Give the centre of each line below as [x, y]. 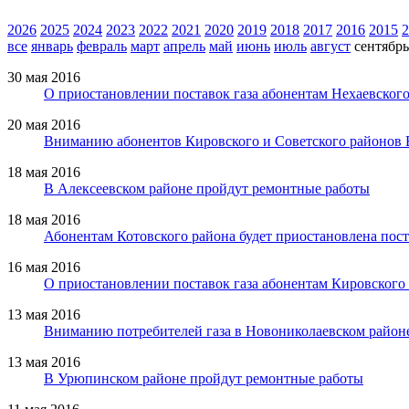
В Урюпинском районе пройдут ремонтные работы [204, 378]
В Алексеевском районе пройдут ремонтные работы [207, 188]
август [330, 46]
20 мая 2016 [44, 124]
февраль [102, 46]
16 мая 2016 [44, 267]
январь [52, 46]
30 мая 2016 [44, 77]
